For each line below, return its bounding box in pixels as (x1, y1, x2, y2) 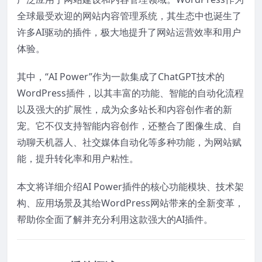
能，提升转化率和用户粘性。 (17, 152, 139, 166)
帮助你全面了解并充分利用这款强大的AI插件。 (17, 213, 213, 226)
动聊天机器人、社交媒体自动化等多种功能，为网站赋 (17, 136, 242, 149)
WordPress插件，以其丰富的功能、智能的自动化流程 (17, 87, 244, 100)
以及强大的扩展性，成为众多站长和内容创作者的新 (17, 103, 232, 116)
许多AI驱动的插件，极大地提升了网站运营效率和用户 (17, 26, 241, 39)
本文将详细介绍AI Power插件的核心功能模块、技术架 (17, 180, 244, 194)
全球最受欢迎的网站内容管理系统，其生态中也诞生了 (17, 9, 242, 23)
